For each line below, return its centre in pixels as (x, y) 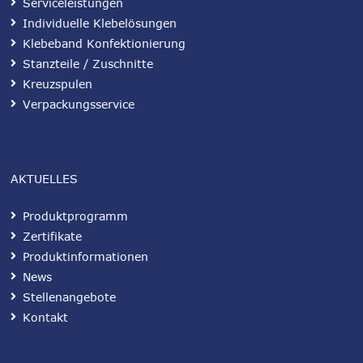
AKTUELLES (44, 179)
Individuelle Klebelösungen (100, 23)
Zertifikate (52, 237)
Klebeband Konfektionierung (104, 44)
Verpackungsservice (79, 105)
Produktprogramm (75, 216)
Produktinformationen (85, 257)
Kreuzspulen (58, 84)
